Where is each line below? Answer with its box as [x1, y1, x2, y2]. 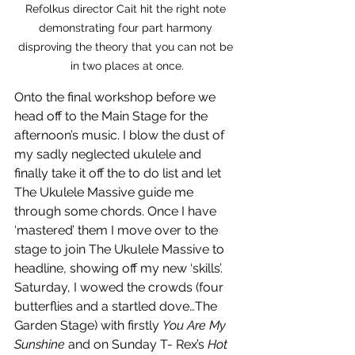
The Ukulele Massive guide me [14, 185, 197, 200]
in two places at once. [70, 59, 184, 73]
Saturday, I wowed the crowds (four [14, 280, 227, 296]
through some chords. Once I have [14, 204, 219, 219]
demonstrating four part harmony [38, 21, 216, 35]
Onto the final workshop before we [14, 90, 219, 105]
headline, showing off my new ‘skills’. [14, 261, 229, 277]
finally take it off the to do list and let [14, 166, 224, 181]
